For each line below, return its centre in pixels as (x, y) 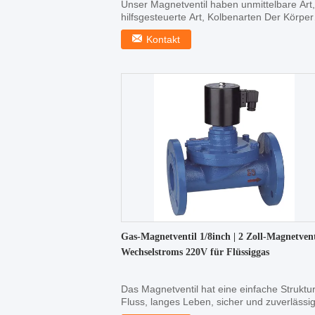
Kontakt (163, 39)
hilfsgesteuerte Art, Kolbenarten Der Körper (217, 17)
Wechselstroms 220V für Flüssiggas (195, 252)
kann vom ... (148, 30)
